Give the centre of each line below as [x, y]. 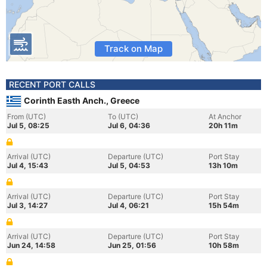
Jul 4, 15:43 [28, 165]
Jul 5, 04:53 [129, 165]
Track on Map [133, 49]
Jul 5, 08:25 [28, 125]
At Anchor [225, 117]
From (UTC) [27, 117]
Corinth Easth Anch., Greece [82, 100]
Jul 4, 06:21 [128, 205]
